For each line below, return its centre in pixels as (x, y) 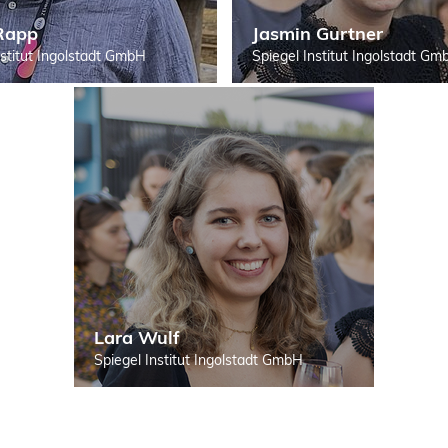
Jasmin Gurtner (317, 33)
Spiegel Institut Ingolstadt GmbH (198, 359)
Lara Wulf (137, 337)
